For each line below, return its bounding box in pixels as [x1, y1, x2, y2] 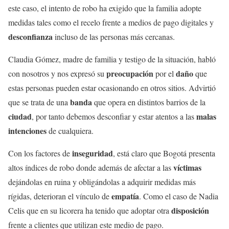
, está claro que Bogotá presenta [113, 148, 215, 158]
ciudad [8, 110, 32, 122]
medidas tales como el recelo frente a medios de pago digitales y [8, 17, 214, 28]
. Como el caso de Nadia [139, 191, 218, 201]
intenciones [8, 125, 47, 136]
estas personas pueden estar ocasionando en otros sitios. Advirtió [8, 82, 216, 93]
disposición [171, 204, 209, 216]
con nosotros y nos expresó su [8, 68, 106, 79]
